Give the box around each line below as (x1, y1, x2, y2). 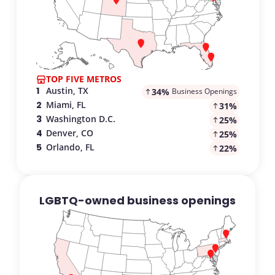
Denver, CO (45, 126, 93, 139)
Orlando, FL (45, 141, 95, 153)
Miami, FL (45, 98, 86, 110)
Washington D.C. (45, 112, 115, 125)
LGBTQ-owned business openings (39, 192, 236, 208)
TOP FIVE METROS (45, 73, 122, 85)
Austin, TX (45, 84, 88, 96)
